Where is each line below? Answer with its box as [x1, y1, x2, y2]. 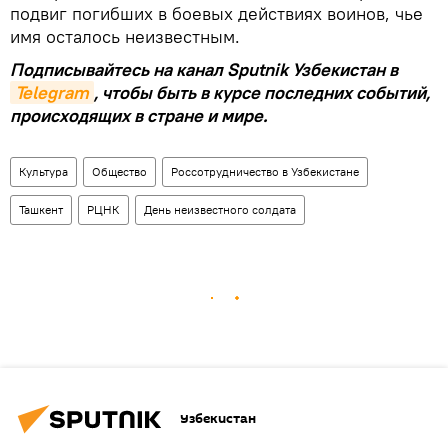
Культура [19, 163, 68, 179]
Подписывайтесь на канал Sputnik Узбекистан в [10, 57, 398, 81]
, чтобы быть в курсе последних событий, [94, 80, 430, 104]
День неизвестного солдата [144, 201, 296, 217]
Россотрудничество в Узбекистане [171, 163, 359, 179]
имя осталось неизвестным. [10, 24, 240, 48]
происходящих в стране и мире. [10, 103, 267, 127]
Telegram [15, 80, 89, 104]
